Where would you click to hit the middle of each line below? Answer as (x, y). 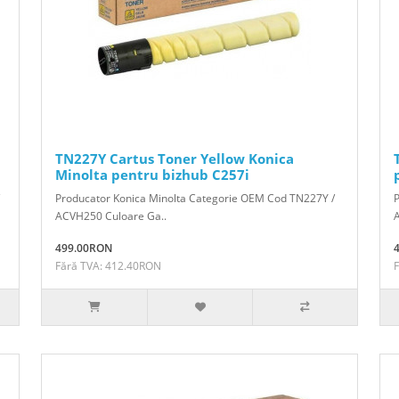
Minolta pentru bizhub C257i (152, 174)
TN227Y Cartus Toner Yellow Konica (175, 158)
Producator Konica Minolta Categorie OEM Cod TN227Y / (195, 198)
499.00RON (84, 248)
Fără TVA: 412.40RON (108, 265)
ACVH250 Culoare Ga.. (111, 216)
